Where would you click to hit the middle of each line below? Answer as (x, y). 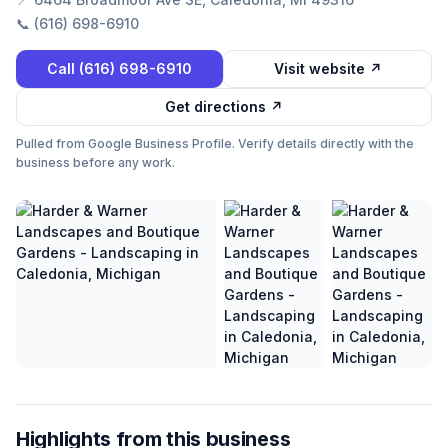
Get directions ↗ (224, 106)
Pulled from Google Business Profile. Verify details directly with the (215, 143)
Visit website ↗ (327, 68)
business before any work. (95, 162)
